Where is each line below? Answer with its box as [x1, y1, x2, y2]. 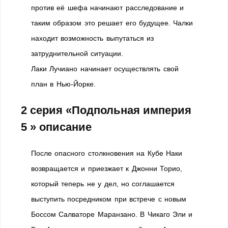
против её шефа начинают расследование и [31, 4, 184, 12]
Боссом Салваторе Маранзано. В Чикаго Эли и [31, 210, 193, 218]
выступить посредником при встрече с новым [31, 195, 186, 203]
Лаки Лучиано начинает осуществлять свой [31, 65, 179, 73]
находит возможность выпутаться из [31, 34, 154, 42]
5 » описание [21, 121, 92, 133]
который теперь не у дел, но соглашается [31, 180, 175, 188]
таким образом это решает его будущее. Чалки [31, 19, 193, 27]
